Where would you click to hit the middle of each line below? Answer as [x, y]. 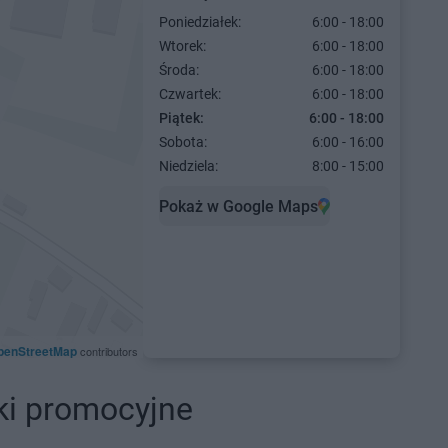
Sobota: [182, 142]
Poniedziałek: [199, 22]
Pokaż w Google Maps [238, 206]
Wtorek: [182, 46]
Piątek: [181, 118]
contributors [107, 351]
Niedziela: [188, 166]
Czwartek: [189, 94]
